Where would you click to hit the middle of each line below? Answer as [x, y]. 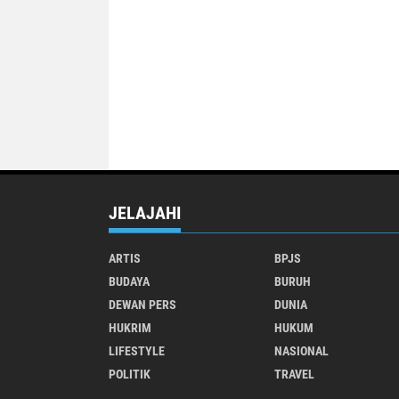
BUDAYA [129, 281]
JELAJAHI [145, 212]
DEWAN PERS [142, 304]
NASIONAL [301, 350]
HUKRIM [130, 327]
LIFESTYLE [137, 350]
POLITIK [130, 374]
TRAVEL [294, 374]
